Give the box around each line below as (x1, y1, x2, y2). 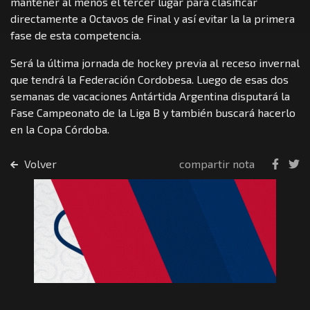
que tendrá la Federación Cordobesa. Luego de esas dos (10, 73, 289, 86)
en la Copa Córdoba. (10, 122, 109, 136)
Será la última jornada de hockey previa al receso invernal (10, 56, 300, 70)
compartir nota (179, 157, 255, 171)
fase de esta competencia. (10, 28, 141, 42)
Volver (21, 157, 57, 171)
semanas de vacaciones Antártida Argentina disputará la (10, 89, 290, 103)
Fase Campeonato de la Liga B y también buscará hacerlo (10, 106, 295, 120)
